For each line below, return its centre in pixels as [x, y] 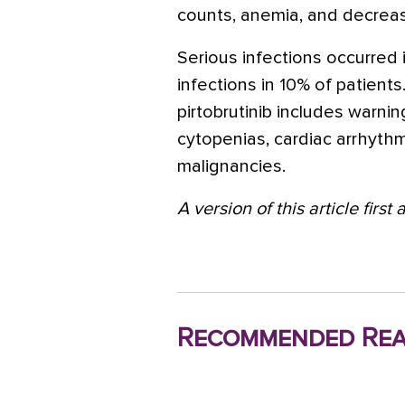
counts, [209, 15]
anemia [270, 15]
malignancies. [231, 166]
